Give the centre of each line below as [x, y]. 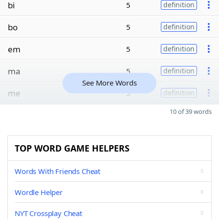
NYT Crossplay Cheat [48, 213]
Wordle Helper [39, 192]
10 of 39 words [191, 111]
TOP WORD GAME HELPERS [72, 148]
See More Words [109, 83]
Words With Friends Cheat [58, 171]
